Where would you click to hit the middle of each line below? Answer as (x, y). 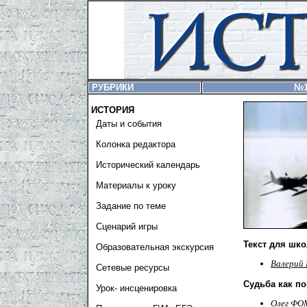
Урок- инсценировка (136, 288)
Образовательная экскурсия (155, 247)
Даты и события (129, 124)
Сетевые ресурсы (133, 268)
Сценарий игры (127, 226)
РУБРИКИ (113, 87)
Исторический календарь (148, 165)
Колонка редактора (136, 144)
